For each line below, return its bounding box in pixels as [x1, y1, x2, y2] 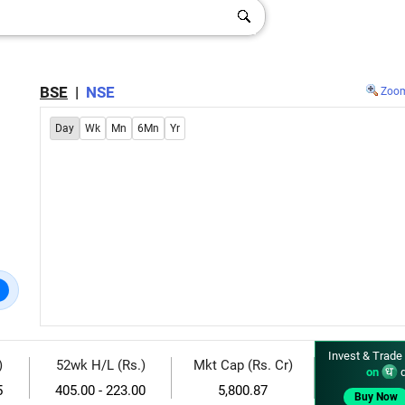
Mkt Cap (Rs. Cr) [193, 357, 293, 373]
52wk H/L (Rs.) [55, 357, 146, 373]
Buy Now [354, 391, 398, 403]
